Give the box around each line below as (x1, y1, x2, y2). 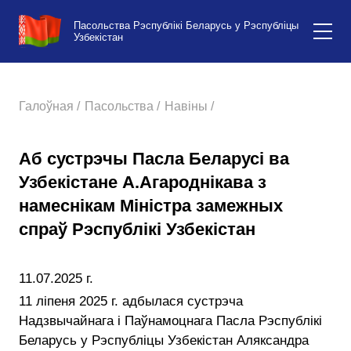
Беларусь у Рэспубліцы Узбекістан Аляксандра (19, 333, 309, 348)
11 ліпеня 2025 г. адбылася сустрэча (19, 294, 243, 309)
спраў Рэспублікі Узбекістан (19, 219, 255, 239)
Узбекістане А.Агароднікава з (19, 172, 266, 192)
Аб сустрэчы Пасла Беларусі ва (19, 149, 289, 168)
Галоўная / (19, 100, 80, 113)
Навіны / (165, 100, 214, 113)
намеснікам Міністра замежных (19, 196, 283, 215)
